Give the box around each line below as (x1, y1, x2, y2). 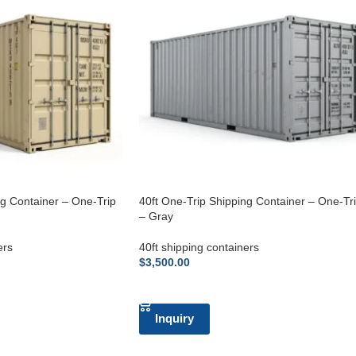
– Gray (138, 209, 173, 222)
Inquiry (154, 311, 194, 325)
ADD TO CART (148, 280, 219, 292)
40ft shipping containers (138, 240, 259, 253)
